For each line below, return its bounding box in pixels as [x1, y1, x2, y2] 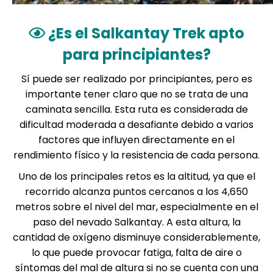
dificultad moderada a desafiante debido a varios [19, 118, 253, 132]
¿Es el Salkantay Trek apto [45, 23, 244, 43]
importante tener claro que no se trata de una [25, 87, 248, 101]
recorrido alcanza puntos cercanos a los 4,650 [25, 185, 248, 199]
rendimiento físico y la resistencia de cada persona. [13, 148, 260, 162]
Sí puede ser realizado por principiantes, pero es [21, 72, 252, 86]
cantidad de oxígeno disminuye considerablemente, [13, 230, 260, 244]
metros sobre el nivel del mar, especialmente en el [15, 200, 258, 214]
